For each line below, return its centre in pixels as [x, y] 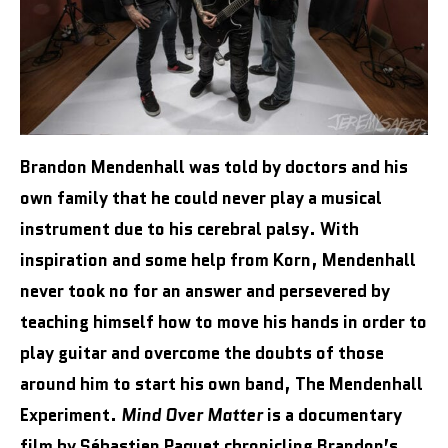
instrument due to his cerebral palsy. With [189, 228]
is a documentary [332, 414]
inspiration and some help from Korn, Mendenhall [218, 259]
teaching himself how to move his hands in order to [223, 321]
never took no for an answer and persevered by [205, 290]
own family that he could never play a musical [201, 197]
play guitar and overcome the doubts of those [202, 352]
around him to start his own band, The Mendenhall [221, 383]
